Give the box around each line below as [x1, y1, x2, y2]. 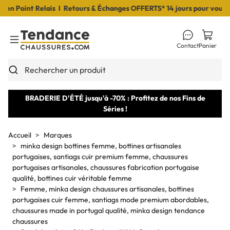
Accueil [8, 130, 31, 140]
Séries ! [103, 104, 127, 113]
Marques [44, 130, 72, 140]
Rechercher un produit [25, 65, 106, 75]
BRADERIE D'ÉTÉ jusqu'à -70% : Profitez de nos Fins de [25, 93, 205, 103]
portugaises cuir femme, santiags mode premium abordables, [12, 195, 209, 204]
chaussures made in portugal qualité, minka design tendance [12, 206, 205, 215]
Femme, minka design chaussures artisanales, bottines [21, 184, 194, 194]
